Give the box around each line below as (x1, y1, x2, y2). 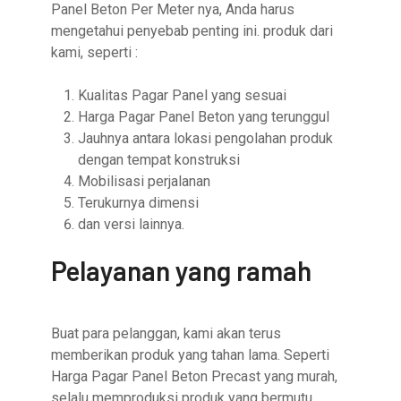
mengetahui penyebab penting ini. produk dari (51, 22, 334, 40)
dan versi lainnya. (78, 216, 185, 234)
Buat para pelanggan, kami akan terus (51, 325, 282, 343)
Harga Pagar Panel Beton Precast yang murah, (51, 368, 338, 386)
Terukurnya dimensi (78, 194, 200, 212)
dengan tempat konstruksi (78, 151, 241, 169)
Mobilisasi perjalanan (78, 173, 211, 191)
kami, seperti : (51, 44, 139, 62)
